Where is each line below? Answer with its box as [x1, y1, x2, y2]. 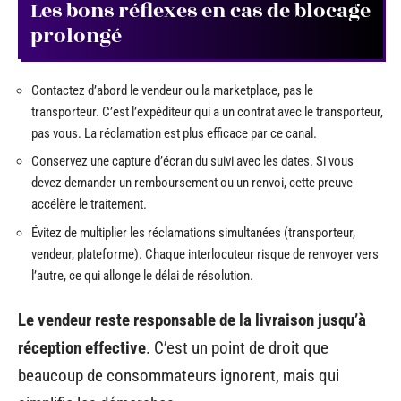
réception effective [18, 337, 146, 359]
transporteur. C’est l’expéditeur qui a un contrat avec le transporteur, [31, 103, 383, 120]
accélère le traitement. [31, 196, 147, 213]
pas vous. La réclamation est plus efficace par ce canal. [31, 124, 317, 141]
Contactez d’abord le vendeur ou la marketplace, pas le [31, 81, 313, 98]
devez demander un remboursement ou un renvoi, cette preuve [31, 175, 353, 192]
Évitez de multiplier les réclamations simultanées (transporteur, [31, 224, 355, 241]
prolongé [30, 21, 122, 52]
